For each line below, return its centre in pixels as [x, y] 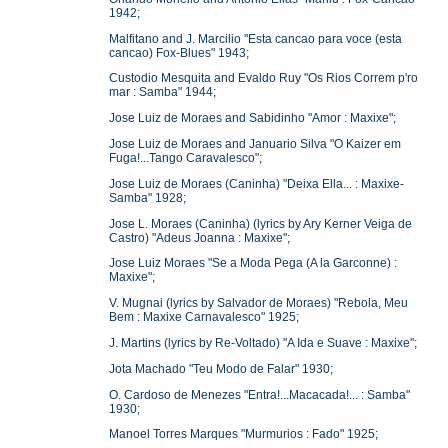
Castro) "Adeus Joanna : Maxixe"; [200, 237]
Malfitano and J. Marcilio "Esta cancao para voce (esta [256, 38]
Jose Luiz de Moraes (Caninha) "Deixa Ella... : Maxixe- [257, 183]
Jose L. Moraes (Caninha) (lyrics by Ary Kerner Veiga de [261, 223]
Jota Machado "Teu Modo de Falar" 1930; [221, 368]
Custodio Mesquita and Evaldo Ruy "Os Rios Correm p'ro [264, 78]
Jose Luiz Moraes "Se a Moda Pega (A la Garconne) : [253, 263]
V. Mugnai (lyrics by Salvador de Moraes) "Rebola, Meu [259, 303]
